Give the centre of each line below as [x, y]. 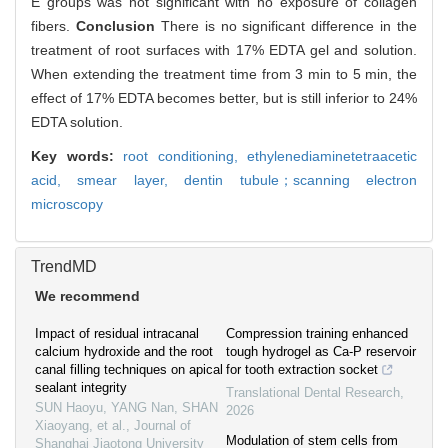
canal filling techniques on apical [129, 370]
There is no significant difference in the [288, 26]
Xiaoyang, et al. [80, 426]
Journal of [162, 426]
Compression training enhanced [317, 334]
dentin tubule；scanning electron [301, 180]
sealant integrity [81, 388]
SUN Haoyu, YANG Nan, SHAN [126, 408]
